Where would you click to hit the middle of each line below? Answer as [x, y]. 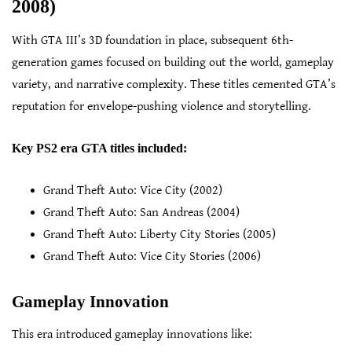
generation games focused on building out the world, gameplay [173, 63]
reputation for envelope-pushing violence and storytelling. [161, 107]
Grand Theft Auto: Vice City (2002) [133, 191]
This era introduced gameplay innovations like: [132, 335]
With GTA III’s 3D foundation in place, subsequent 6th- [152, 41]
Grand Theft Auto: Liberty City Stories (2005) [159, 235]
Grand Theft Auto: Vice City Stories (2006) [152, 257]
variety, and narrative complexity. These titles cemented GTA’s [174, 85]
